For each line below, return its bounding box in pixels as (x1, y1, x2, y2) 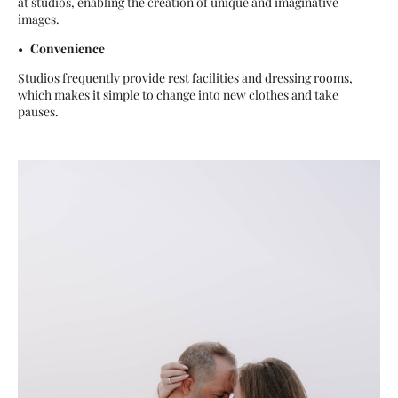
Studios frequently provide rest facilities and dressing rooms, (18, 69, 353, 87)
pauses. (18, 103, 59, 121)
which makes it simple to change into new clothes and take (18, 86, 338, 104)
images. (18, 11, 60, 28)
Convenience (30, 40, 105, 58)
